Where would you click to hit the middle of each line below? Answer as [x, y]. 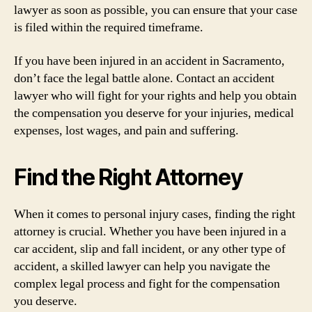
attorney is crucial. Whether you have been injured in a [150, 231]
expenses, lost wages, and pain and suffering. [126, 130]
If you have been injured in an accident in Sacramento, [149, 61]
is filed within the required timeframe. [109, 28]
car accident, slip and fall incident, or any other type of [150, 249]
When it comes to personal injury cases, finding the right [155, 214]
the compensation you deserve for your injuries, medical [154, 113]
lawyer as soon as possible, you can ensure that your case [156, 10]
